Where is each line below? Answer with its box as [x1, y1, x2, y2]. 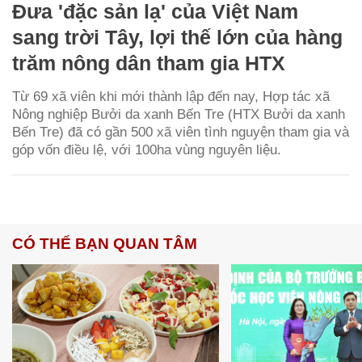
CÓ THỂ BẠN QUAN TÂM [12, 234, 197, 252]
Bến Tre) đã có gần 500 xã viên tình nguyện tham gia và [12, 124, 349, 140]
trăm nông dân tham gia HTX [12, 51, 285, 74]
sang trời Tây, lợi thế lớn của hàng [12, 25, 343, 48]
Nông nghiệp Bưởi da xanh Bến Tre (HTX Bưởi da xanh [12, 106, 345, 122]
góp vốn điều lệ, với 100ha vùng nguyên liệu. [12, 141, 281, 158]
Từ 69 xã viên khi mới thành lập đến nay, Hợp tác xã [12, 88, 330, 104]
